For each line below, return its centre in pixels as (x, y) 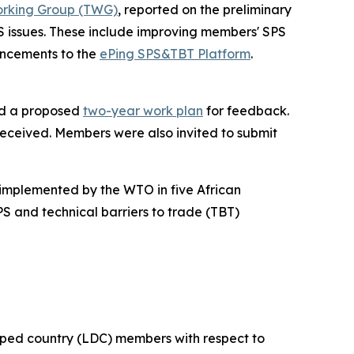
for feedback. (246, 110)
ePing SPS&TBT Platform (175, 53)
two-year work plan (143, 110)
